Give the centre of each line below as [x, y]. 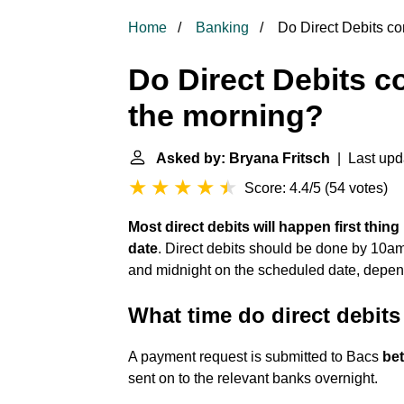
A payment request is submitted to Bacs [255, 357]
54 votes [356, 188]
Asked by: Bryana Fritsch [243, 158]
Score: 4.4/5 [283, 188]
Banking [222, 28]
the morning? [226, 116]
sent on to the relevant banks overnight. [253, 378]
